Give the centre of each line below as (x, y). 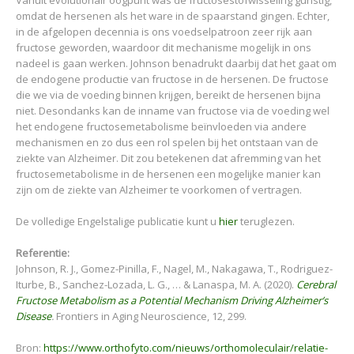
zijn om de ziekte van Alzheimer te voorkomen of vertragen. (159, 190)
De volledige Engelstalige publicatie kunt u (117, 221)
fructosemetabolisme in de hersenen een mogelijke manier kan (168, 174)
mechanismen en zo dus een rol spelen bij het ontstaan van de (167, 142)
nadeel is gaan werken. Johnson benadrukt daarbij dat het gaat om (176, 63)
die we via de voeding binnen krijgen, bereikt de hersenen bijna (168, 95)
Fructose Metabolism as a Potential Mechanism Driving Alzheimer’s (172, 300)
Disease (34, 316)
